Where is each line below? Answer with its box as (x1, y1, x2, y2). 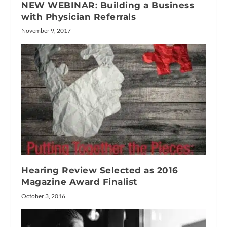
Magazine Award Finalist (21, 176, 137, 187)
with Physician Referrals (21, 11, 136, 22)
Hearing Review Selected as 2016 (21, 165, 178, 175)
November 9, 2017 (21, 26, 71, 34)
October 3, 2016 (21, 192, 66, 200)
